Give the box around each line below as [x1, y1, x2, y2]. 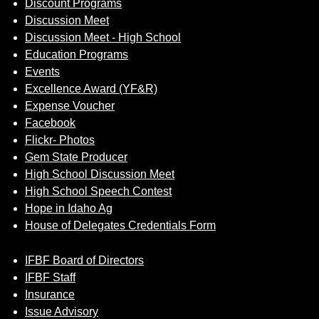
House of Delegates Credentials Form [25, 219, 216, 231]
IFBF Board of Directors [25, 253, 144, 266]
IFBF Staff [25, 271, 75, 283]
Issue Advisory [25, 305, 98, 318]
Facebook [25, 116, 75, 129]
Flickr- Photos [25, 133, 95, 146]
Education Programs [25, 48, 128, 61]
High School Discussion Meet [25, 167, 174, 180]
